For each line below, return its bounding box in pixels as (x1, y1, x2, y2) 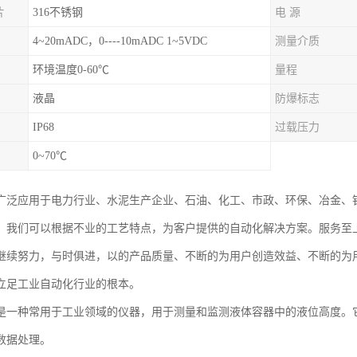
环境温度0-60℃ (33, 64, 109, 76)
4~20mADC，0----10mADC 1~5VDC (33, 35, 207, 47)
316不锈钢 (33, 6, 83, 18)
